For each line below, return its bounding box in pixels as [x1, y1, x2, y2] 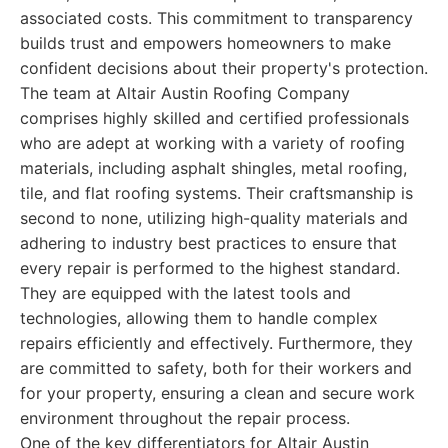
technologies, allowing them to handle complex [20, 308, 378, 328]
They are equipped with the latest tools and [20, 283, 351, 303]
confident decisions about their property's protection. [20, 58, 428, 78]
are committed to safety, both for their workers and [20, 358, 412, 378]
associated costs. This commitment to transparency [20, 8, 413, 28]
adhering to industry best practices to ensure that [20, 233, 397, 253]
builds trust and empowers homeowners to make [20, 33, 391, 53]
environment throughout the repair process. [20, 408, 350, 428]
